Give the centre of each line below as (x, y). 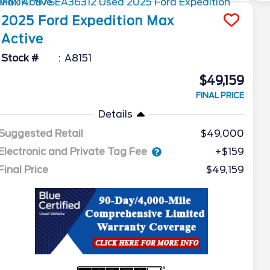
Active (23, 39)
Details (115, 115)
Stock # (20, 58)
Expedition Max (123, 21)
